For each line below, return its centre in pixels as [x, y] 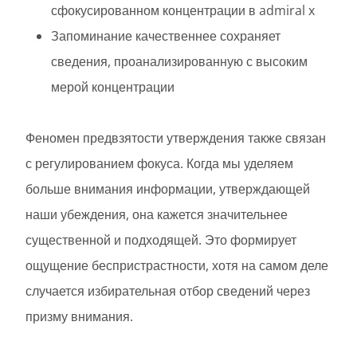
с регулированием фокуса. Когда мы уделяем [159, 164]
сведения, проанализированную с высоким [179, 62]
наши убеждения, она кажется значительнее [157, 215]
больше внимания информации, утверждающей [168, 189]
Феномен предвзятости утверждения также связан [176, 138]
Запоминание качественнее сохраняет [166, 36]
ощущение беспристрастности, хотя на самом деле [177, 266]
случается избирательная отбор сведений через [168, 291]
